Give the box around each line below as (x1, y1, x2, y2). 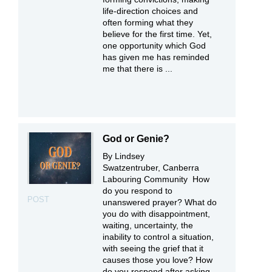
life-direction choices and (103, 5, 199, 16)
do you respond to (103, 185, 173, 195)
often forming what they (103, 17, 194, 27)
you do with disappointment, (103, 208, 211, 219)
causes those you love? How (103, 254, 213, 265)
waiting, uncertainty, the (103, 220, 194, 230)
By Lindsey (103, 151, 145, 161)
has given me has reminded (103, 52, 210, 62)
